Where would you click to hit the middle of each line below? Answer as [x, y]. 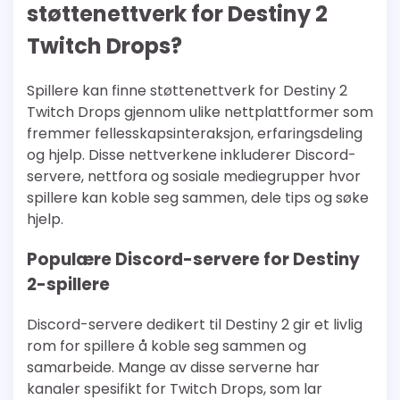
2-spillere [68, 284]
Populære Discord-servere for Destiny [193, 259]
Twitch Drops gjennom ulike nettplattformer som [200, 112]
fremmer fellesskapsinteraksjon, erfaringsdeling [195, 134]
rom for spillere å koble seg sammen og [167, 346]
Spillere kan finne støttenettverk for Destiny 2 [187, 91]
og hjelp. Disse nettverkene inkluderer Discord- [192, 155]
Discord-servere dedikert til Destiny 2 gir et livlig [195, 324]
